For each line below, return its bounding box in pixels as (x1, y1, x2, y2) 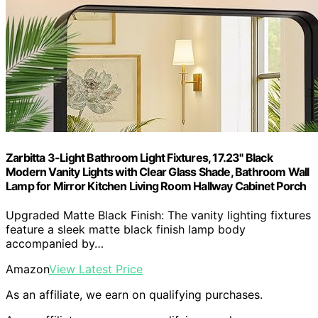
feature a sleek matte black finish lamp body (6, 221, 246, 236)
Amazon (6, 261, 49, 276)
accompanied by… (6, 236, 104, 251)
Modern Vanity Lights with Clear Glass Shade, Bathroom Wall (6, 164, 309, 179)
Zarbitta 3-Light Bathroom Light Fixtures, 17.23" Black (6, 150, 273, 165)
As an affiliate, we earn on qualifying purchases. (6, 287, 263, 302)
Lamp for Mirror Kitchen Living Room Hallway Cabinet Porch (6, 178, 307, 193)
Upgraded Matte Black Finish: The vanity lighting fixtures (6, 207, 311, 222)
